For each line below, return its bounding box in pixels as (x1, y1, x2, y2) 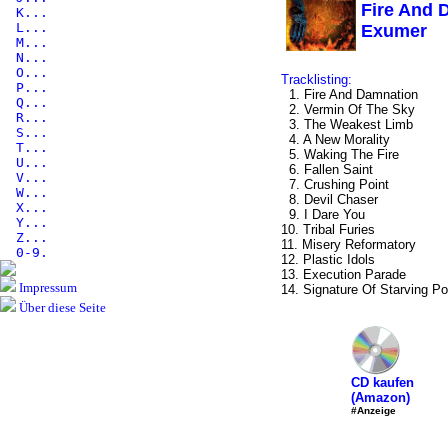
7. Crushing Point (280, 177, 389, 192)
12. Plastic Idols (280, 252, 375, 267)
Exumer (360, 21, 427, 41)
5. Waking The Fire (280, 147, 399, 162)
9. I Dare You (280, 207, 365, 222)
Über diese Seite (16, 300, 106, 315)
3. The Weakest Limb (280, 117, 413, 132)
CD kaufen (350, 375, 414, 390)
